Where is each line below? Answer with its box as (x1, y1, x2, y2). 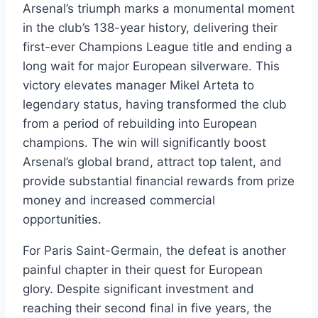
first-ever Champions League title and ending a (23, 40, 292, 55)
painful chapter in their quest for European (23, 263, 263, 278)
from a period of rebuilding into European (23, 116, 257, 131)
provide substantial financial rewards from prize (23, 174, 295, 189)
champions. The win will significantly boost (23, 136, 266, 150)
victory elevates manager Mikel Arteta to (23, 78, 254, 93)
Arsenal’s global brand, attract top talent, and (23, 155, 282, 170)
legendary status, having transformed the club (23, 97, 287, 112)
